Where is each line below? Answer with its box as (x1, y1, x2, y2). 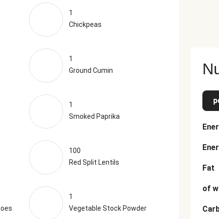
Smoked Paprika (68, 112, 120, 120)
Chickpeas (68, 21, 102, 28)
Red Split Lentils (68, 158, 119, 166)
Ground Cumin (68, 66, 113, 74)
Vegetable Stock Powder (68, 204, 147, 212)
